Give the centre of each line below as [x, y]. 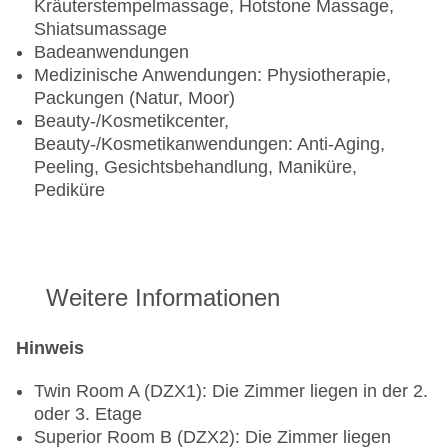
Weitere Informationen [163, 298]
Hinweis [50, 348]
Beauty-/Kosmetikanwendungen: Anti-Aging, [209, 144]
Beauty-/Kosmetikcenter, [131, 121]
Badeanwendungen [111, 52]
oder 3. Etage [88, 414]
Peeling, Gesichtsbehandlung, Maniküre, [195, 167]
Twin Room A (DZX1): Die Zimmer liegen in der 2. [231, 391]
